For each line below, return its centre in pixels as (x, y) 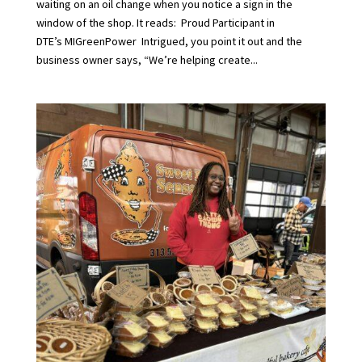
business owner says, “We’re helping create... (147, 60)
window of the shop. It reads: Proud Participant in (155, 23)
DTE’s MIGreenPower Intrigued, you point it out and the (169, 42)
